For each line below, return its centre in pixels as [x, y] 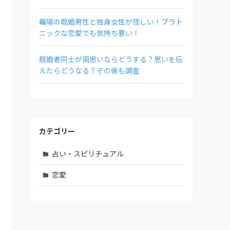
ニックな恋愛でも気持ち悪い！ [89, 33]
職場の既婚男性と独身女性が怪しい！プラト [111, 21]
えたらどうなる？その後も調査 [89, 70]
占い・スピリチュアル [88, 154]
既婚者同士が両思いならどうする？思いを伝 [111, 59]
